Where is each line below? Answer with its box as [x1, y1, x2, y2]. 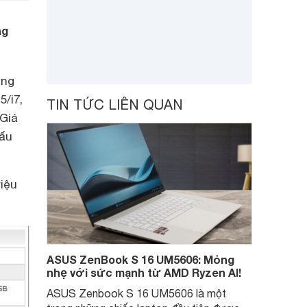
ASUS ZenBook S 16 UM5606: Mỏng [47, 253, 234, 266]
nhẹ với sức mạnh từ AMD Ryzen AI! [47, 266, 241, 279]
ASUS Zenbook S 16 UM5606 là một [47, 287, 226, 299]
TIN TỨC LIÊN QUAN [47, 97, 183, 112]
